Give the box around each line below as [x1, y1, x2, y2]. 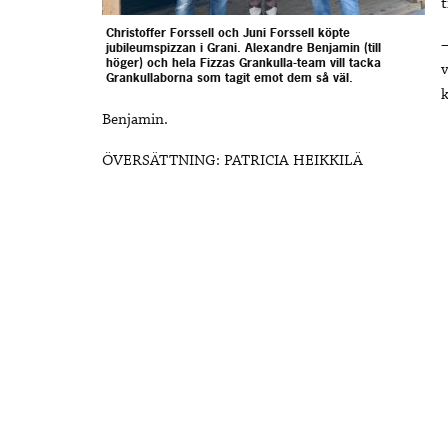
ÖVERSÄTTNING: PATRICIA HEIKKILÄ [102, 151, 363, 172]
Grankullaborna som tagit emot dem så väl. [105, 69, 353, 86]
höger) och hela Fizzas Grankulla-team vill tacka [105, 54, 381, 71]
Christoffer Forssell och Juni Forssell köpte [105, 24, 350, 41]
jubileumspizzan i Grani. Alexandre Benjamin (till [105, 39, 381, 56]
